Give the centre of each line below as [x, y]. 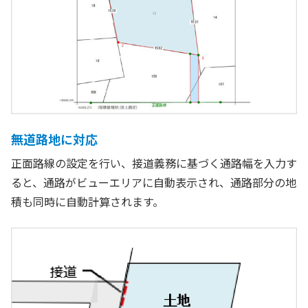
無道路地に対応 [54, 139]
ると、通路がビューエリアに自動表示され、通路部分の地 [154, 182]
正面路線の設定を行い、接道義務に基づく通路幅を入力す [154, 163]
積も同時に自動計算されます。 [87, 201]
